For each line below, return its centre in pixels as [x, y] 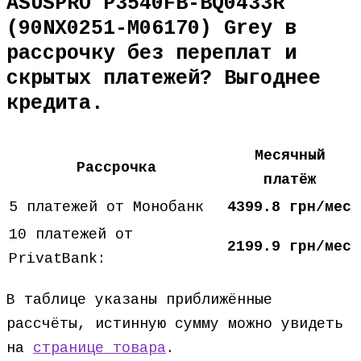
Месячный [290, 156]
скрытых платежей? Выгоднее [164, 79]
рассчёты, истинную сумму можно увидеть [175, 324]
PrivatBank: [58, 259]
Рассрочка [116, 168]
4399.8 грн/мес [289, 207]
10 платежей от [71, 234]
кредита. [55, 104]
